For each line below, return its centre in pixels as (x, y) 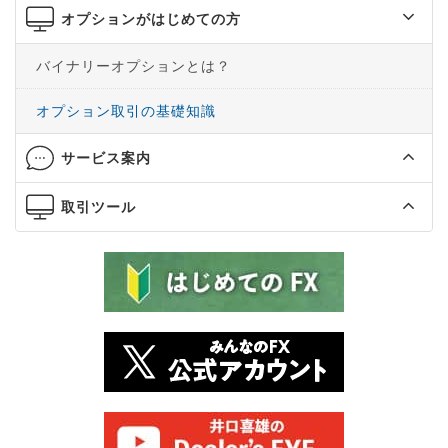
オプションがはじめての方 (151, 19)
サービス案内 (106, 158)
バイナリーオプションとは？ (133, 66)
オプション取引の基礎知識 (126, 111)
